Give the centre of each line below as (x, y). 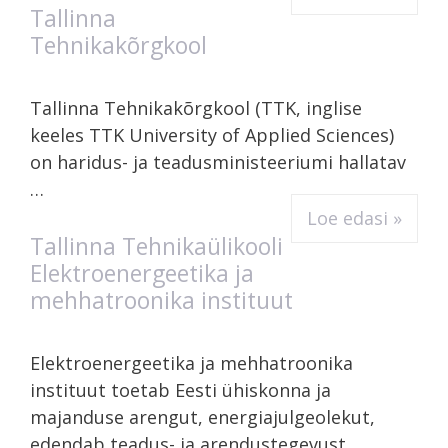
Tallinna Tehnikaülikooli (156, 245)
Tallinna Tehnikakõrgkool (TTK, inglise (196, 107)
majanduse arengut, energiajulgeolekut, (202, 416)
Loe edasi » (354, 217)
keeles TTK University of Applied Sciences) (212, 134)
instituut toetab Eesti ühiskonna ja (180, 389)
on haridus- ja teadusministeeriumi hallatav (218, 161)
